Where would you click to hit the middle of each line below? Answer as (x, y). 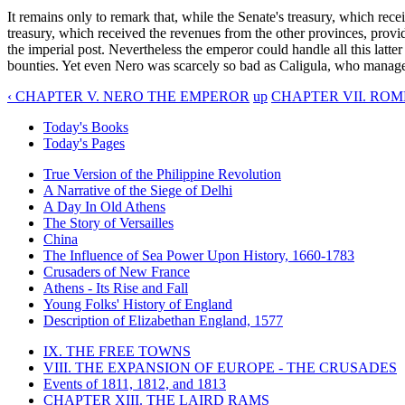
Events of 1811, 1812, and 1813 (135, 383)
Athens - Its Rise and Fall (116, 287)
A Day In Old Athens (104, 206)
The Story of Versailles (108, 222)
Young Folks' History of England (138, 304)
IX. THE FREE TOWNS (117, 351)
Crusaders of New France (117, 271)
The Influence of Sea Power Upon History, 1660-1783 (199, 255)
